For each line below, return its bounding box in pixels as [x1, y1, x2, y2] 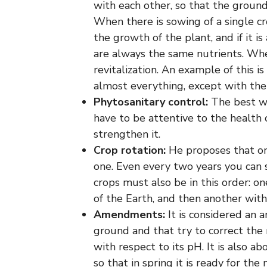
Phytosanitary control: [94, 95, 211, 109]
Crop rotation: [94, 143, 169, 157]
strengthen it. [94, 127, 160, 141]
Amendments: [94, 207, 168, 222]
